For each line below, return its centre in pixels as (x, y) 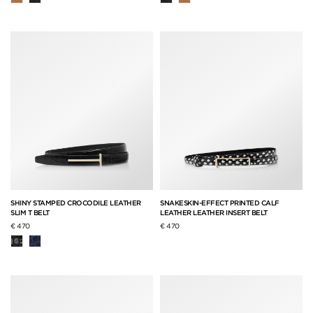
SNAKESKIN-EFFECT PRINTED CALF (220, 202)
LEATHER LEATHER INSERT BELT (214, 212)
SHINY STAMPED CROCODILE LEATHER (76, 202)
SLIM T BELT (30, 212)
